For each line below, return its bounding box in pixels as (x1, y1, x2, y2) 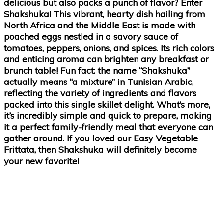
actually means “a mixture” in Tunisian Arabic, (4, 76, 193, 87)
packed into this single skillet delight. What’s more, (4, 98, 210, 110)
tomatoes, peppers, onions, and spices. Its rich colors (4, 42, 214, 54)
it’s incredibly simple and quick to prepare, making (4, 110, 212, 121)
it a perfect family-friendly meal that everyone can (4, 121, 213, 133)
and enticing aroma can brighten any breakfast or (4, 53, 209, 65)
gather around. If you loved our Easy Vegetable (4, 132, 198, 144)
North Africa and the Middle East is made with (4, 19, 195, 31)
